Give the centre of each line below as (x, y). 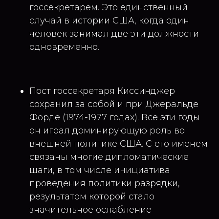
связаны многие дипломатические (109, 157)
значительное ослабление (90, 209)
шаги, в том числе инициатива (100, 170)
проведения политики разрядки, (105, 183)
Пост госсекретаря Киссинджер (102, 91)
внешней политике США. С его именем (119, 143)
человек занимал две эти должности (114, 33)
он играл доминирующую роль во (107, 130)
